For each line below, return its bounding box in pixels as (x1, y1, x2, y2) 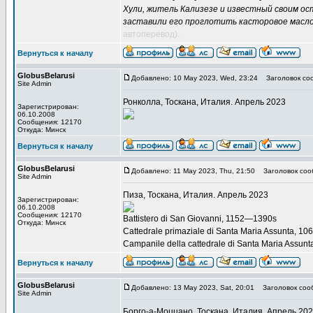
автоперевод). (123, 29, 180, 39)
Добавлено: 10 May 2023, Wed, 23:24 (131, 74, 258, 82)
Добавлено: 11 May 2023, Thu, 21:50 (131, 167, 255, 175)
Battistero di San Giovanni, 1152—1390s (123, 214, 277, 224)
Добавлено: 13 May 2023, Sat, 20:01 (131, 284, 254, 291)
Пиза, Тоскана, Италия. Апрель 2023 (123, 190, 268, 200)
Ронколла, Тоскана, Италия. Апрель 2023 (123, 97, 286, 107)
